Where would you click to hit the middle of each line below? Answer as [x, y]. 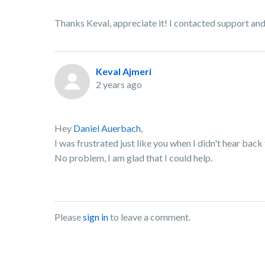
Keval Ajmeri [124, 71]
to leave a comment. [149, 217]
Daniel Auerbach [107, 128]
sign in [96, 217]
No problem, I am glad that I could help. [134, 158]
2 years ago [119, 84]
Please [69, 217]
